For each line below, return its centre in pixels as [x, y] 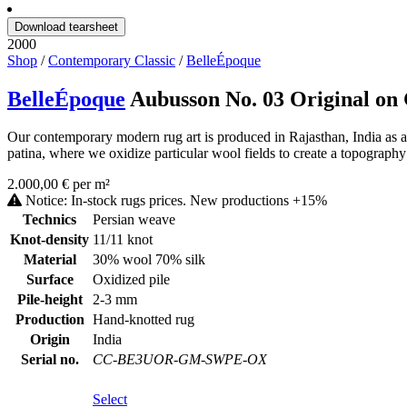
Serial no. [50, 360]
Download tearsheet [66, 26]
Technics [50, 220]
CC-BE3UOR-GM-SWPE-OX [180, 360]
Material [50, 260]
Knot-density [50, 240]
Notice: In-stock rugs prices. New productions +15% [174, 201]
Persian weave [134, 220]
